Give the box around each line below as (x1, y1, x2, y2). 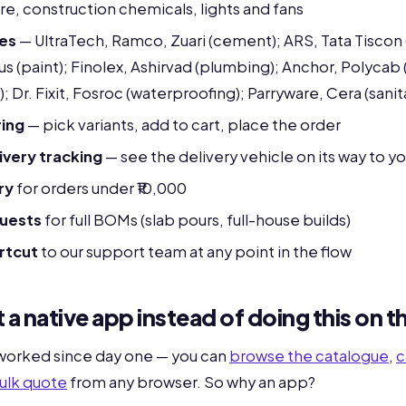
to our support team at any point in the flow (38, 242, 352, 261)
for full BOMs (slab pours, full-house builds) (42, 210, 351, 229)
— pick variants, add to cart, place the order (24, 115, 341, 134)
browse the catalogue (229, 346, 389, 365)
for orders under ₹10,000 (14, 179, 187, 198)
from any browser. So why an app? (67, 372, 315, 391)
